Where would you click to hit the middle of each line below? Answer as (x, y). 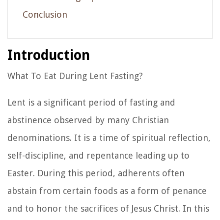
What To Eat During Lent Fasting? (75, 76)
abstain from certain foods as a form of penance (107, 191)
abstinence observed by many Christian (88, 120)
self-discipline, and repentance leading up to (98, 155)
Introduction (49, 55)
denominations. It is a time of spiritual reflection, (109, 137)
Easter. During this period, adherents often (96, 173)
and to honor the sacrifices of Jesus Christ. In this (108, 208)
